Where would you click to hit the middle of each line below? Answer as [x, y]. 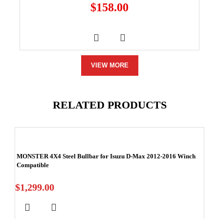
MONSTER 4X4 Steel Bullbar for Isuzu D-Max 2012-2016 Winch [106, 156]
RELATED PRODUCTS [109, 105]
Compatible [33, 165]
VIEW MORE [109, 65]
